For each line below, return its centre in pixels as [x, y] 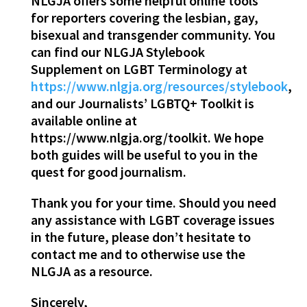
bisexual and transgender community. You [153, 35]
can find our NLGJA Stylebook [118, 52]
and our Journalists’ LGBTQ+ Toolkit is [142, 103]
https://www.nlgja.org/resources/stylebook [159, 86]
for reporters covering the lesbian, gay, [144, 18]
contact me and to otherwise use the [138, 254]
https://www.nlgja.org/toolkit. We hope [147, 138]
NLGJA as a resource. [91, 271]
